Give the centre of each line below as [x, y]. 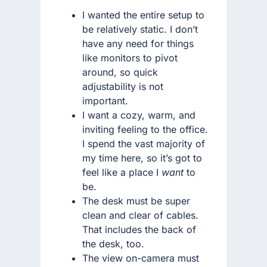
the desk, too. [113, 243]
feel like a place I [122, 172]
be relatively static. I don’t [140, 29]
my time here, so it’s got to [142, 158]
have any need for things [138, 43]
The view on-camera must [141, 258]
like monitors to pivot [130, 58]
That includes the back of [139, 229]
